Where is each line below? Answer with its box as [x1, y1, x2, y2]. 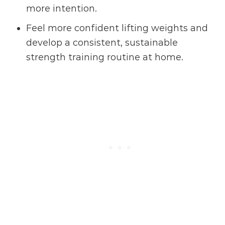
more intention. [26, 3, 97, 15]
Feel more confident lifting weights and [26, 23, 208, 34]
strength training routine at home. [26, 52, 184, 63]
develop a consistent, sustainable [26, 37, 178, 49]
